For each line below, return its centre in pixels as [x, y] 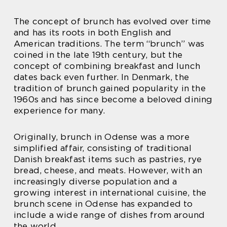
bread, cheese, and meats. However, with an [108, 170]
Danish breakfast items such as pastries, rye [108, 159]
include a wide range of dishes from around [109, 215]
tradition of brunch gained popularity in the [110, 88]
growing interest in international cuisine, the [110, 192]
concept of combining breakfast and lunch [107, 66]
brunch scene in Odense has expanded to [103, 203]
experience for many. [59, 110]
